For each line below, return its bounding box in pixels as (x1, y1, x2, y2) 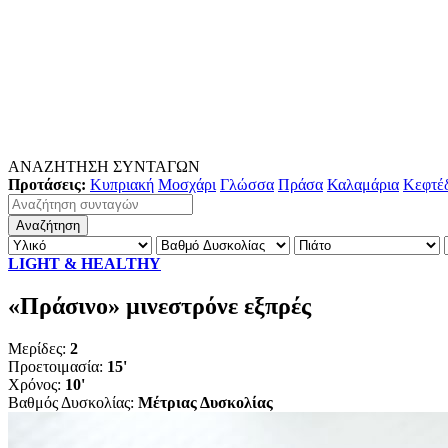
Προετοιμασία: (8, 357, 103, 375)
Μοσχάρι (158, 175, 216, 193)
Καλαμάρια (327, 175, 399, 193)
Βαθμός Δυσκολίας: (8, 393, 134, 411)
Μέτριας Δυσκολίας (138, 393, 273, 411)
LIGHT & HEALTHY (8, 254, 161, 272)
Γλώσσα (220, 175, 274, 193)
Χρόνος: (8, 375, 61, 393)
